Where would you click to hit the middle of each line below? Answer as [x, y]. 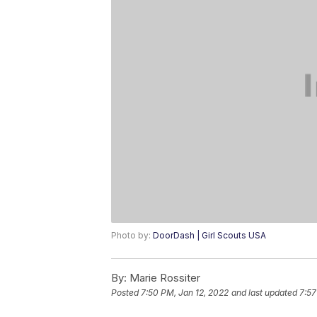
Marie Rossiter [163, 278]
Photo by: [132, 236]
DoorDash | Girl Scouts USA [209, 236]
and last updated [264, 293]
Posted [126, 293]
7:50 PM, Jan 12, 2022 [185, 293]
